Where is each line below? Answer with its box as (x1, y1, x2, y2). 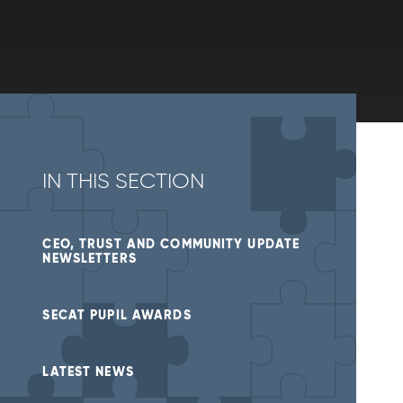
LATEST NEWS (42, 363, 134, 381)
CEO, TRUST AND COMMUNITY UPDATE (42, 235, 300, 252)
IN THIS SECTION (42, 167, 205, 194)
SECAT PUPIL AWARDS (42, 306, 192, 323)
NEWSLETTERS (42, 249, 137, 266)
